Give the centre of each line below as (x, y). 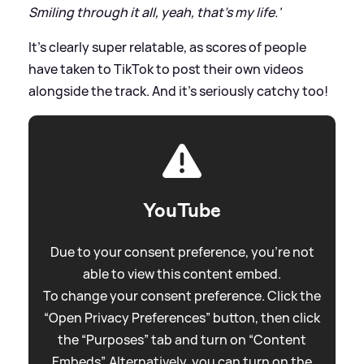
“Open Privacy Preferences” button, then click (182, 318)
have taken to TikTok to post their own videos (166, 69)
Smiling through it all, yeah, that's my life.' (155, 13)
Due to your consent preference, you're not (182, 252)
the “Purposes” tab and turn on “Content (182, 340)
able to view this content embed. (182, 274)
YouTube (182, 211)
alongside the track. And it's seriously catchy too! (178, 91)
